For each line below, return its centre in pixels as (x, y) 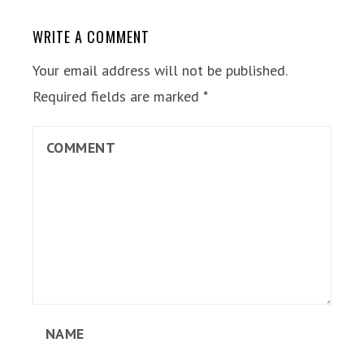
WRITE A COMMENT (91, 37)
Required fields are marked (118, 96)
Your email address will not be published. (160, 70)
